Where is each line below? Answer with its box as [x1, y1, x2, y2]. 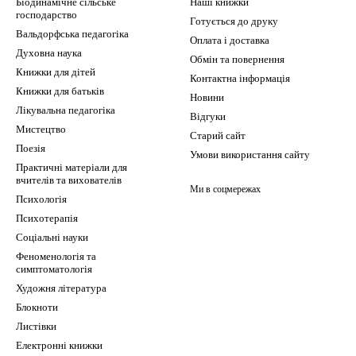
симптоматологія [16, 263, 92, 275]
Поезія [16, 142, 45, 154]
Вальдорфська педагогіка [16, 28, 129, 40]
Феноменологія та [16, 250, 96, 262]
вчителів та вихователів [16, 174, 122, 186]
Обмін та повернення [190, 53, 284, 65]
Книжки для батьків [16, 85, 104, 97]
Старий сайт [190, 130, 246, 141]
